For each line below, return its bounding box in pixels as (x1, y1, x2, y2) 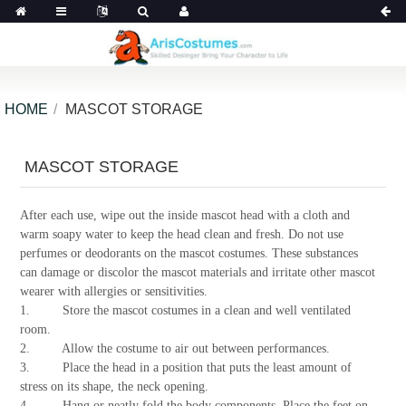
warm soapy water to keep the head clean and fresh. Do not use (19, 227, 343, 241)
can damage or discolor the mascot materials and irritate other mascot (19, 265, 375, 279)
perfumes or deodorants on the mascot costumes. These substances (19, 246, 358, 260)
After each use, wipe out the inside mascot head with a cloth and (19, 208, 350, 222)
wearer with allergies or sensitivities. (19, 284, 208, 298)
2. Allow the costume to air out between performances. (19, 341, 330, 355)
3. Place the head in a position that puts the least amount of (19, 360, 352, 374)
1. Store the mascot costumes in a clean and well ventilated (19, 303, 351, 317)
